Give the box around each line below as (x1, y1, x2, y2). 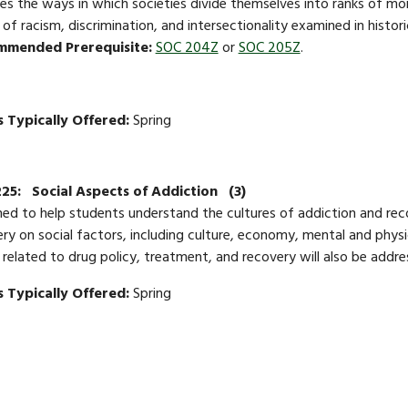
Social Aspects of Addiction (31, 178, 221, 207)
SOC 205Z (238, 35, 301, 63)
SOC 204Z (155, 35, 219, 63)
